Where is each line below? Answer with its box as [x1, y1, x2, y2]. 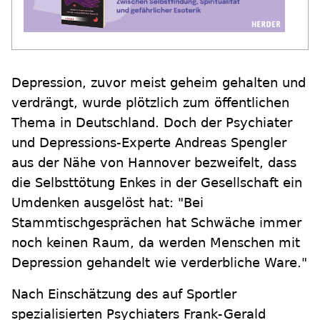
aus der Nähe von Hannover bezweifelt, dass [11, 155, 296, 170]
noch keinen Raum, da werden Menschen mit [11, 235, 300, 250]
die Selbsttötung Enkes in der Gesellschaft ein [11, 175, 302, 190]
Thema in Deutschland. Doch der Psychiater [11, 115, 292, 130]
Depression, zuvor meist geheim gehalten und [11, 75, 306, 90]
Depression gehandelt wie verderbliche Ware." [11, 255, 307, 270]
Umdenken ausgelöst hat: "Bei [11, 195, 204, 210]
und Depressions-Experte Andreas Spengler [11, 135, 286, 150]
